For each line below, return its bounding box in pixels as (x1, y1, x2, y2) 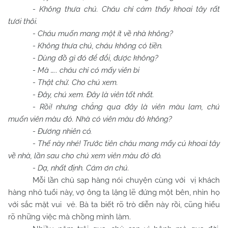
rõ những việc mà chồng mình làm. (8, 212, 131, 221)
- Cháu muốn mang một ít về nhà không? (33, 29, 173, 38)
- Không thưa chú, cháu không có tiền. (33, 41, 163, 50)
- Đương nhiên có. (33, 127, 92, 136)
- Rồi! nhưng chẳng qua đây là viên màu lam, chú (33, 102, 220, 111)
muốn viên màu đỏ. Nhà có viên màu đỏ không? (8, 115, 172, 124)
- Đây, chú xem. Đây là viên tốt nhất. (33, 90, 154, 99)
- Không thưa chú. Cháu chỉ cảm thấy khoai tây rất (33, 5, 220, 14)
